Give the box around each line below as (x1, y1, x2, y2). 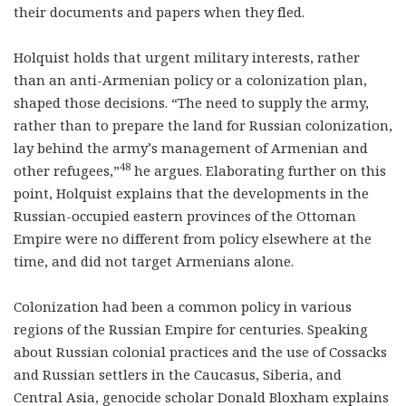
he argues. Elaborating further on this (130, 160, 386, 179)
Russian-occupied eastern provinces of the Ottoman (14, 206, 356, 225)
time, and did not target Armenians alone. (14, 251, 294, 270)
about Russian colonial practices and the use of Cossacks (14, 342, 387, 361)
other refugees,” (14, 160, 120, 179)
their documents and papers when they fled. (14, 2, 304, 21)
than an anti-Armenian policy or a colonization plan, (14, 70, 367, 89)
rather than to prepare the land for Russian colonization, (14, 115, 392, 134)
